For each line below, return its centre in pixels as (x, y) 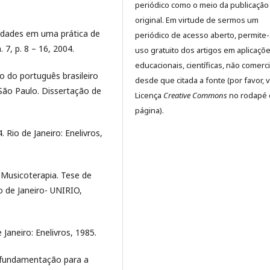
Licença (149, 96)
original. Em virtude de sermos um (197, 20)
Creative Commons (195, 96)
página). (149, 111)
